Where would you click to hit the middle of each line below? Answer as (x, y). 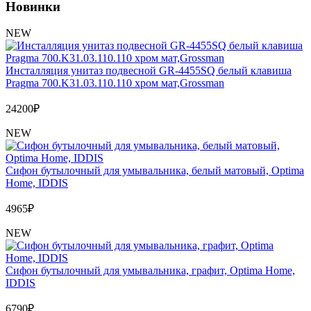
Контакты (39, 52)
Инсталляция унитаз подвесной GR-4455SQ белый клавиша (149, 71)
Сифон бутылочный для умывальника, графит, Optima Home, (150, 271)
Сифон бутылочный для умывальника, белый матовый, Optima (155, 171)
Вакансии (39, 40)
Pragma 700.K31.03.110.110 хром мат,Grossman (115, 83)
